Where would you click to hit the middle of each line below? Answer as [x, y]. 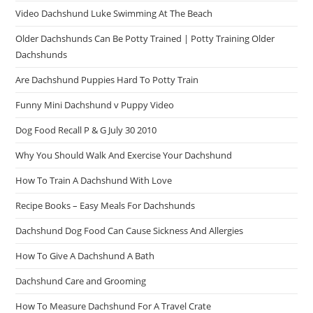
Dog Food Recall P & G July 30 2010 [86, 130]
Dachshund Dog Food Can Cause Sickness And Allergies [130, 231]
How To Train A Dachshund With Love [94, 181]
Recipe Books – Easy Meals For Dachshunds [105, 206]
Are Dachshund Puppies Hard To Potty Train [107, 80]
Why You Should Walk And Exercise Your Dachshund [124, 155]
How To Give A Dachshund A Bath [85, 256]
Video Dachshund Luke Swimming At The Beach [114, 14]
